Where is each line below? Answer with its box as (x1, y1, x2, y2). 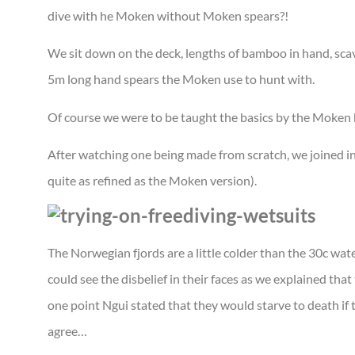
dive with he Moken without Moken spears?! (48, 7, 288, 23)
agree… (48, 323, 87, 339)
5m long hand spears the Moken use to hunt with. (48, 71, 315, 87)
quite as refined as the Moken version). (48, 173, 257, 189)
